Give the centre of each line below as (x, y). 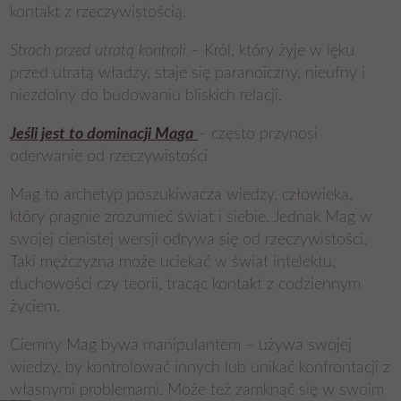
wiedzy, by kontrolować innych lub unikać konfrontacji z (200, 368)
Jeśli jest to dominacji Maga (102, 134)
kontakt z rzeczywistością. (98, 13)
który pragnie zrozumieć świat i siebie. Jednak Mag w (192, 218)
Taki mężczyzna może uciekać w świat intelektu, (173, 262)
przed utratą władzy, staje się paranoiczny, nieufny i (188, 73)
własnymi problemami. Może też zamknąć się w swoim (197, 390)
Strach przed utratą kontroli (98, 51)
